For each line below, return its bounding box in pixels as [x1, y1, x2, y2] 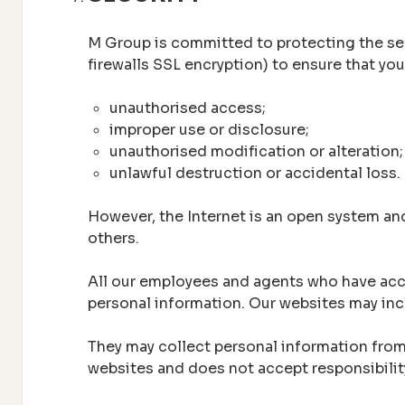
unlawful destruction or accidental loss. [109, 163, 400, 183]
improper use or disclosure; [109, 119, 309, 139]
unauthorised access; [109, 98, 266, 118]
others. [88, 228, 139, 248]
